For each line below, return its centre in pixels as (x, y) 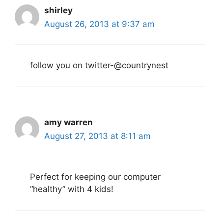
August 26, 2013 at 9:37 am (99, 24)
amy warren (69, 122)
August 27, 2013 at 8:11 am (97, 136)
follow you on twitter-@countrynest (99, 65)
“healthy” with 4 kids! (72, 189)
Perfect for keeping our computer (95, 177)
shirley (58, 11)
